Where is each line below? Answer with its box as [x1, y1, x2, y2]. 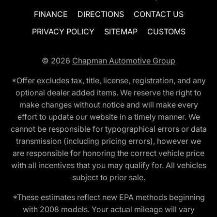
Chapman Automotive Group [72, 55, 175, 65]
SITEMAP [104, 26, 138, 36]
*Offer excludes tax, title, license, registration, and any [11, 75, 206, 85]
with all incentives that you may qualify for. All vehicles [11, 160, 206, 170]
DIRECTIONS [77, 9, 124, 19]
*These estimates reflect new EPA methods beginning [12, 192, 205, 202]
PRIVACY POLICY [31, 26, 94, 36]
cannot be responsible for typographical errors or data [10, 124, 207, 134]
